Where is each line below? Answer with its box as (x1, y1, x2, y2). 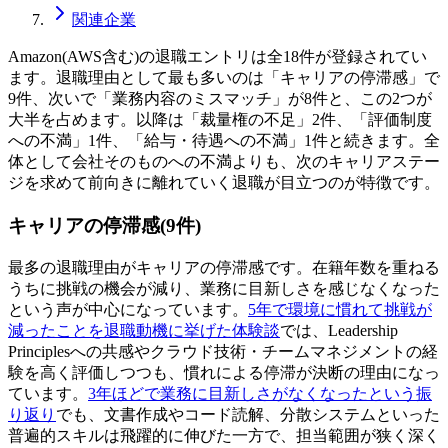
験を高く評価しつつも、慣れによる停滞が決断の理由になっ (8, 363, 440, 381)
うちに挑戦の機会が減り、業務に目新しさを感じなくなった (8, 279, 440, 297)
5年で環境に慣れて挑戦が (248, 300, 432, 318)
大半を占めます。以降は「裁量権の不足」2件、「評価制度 (8, 111, 432, 129)
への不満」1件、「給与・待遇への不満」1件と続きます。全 (8, 132, 440, 150)
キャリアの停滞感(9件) (8, 215, 201, 237)
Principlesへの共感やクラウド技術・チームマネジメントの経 (8, 342, 438, 360)
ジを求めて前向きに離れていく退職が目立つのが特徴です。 (8, 174, 440, 192)
